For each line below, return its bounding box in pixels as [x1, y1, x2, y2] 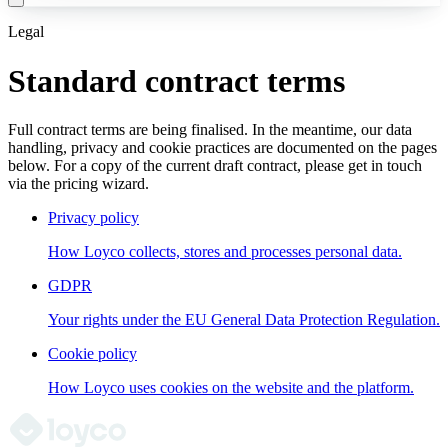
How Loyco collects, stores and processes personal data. [48, 243, 402, 260]
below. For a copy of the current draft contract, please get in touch [8, 157, 422, 174]
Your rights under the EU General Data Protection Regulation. [48, 311, 440, 328]
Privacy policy [48, 209, 139, 226]
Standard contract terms [8, 62, 345, 99]
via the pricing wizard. [8, 175, 149, 192]
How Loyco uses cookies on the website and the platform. [48, 379, 414, 396]
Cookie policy [48, 345, 137, 362]
